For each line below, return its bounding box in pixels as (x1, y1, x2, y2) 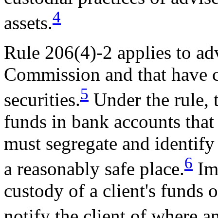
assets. (4, 12, 53, 34)
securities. (4, 89, 80, 110)
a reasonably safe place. (4, 158, 184, 180)
